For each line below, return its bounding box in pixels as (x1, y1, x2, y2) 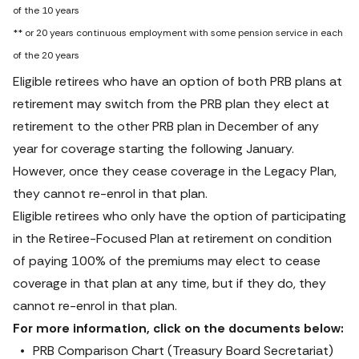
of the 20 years (13, 49, 79, 62)
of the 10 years (13, 4, 79, 17)
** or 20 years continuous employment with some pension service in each (13, 26, 343, 39)
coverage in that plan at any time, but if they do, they (13, 275, 326, 292)
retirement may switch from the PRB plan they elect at (13, 95, 329, 112)
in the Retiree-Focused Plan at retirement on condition (13, 230, 332, 247)
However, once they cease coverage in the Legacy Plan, (13, 163, 337, 179)
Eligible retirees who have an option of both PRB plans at (13, 73, 342, 90)
